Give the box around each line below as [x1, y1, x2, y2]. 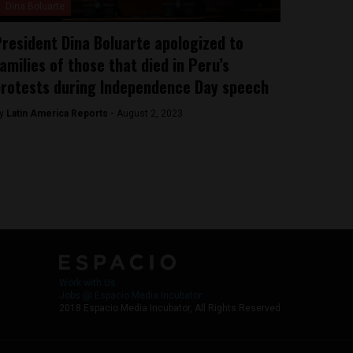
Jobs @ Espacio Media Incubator [59, 290, 202, 301]
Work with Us [59, 277, 116, 288]
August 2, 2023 [116, 108, 183, 119]
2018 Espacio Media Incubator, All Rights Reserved [59, 303, 281, 314]
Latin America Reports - [6, 108, 117, 119]
